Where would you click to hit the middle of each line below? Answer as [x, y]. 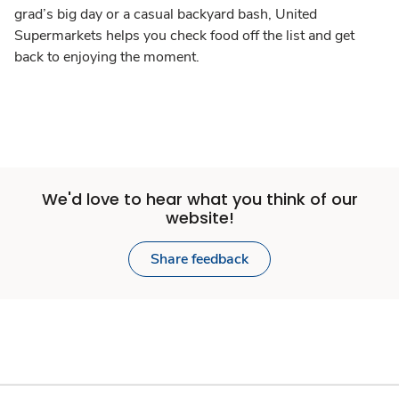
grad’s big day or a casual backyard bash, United [166, 14]
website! [199, 217]
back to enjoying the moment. [107, 57]
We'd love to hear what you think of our [199, 199]
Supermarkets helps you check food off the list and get [184, 35]
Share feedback [199, 259]
